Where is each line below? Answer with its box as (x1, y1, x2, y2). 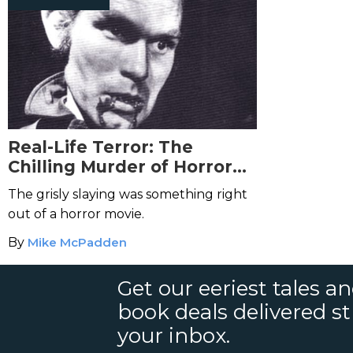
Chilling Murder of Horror (8, 157, 232, 176)
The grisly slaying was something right (8, 187, 247, 202)
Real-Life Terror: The (8, 137, 193, 157)
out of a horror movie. (8, 206, 144, 221)
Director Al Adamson (8, 176, 195, 196)
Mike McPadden (28, 235, 127, 250)
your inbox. (117, 323, 231, 348)
